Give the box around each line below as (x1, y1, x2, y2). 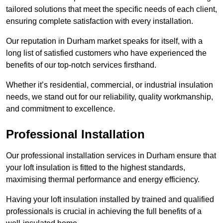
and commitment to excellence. (6, 105, 115, 113)
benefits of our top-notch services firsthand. (6, 61, 156, 70)
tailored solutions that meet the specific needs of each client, (6, 5, 217, 14)
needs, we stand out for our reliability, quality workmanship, (6, 93, 213, 102)
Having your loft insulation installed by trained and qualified (6, 195, 214, 204)
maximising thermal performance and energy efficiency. (6, 175, 200, 184)
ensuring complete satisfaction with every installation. (6, 17, 193, 26)
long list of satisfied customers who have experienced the (6, 49, 207, 58)
